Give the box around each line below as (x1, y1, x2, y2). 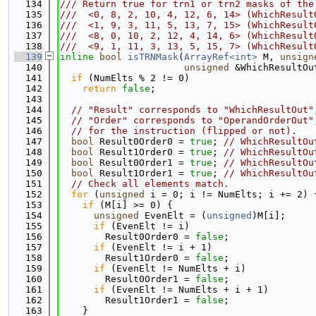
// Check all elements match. (71, 178, 229, 189)
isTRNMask (128, 51, 178, 62)
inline (60, 51, 94, 62)
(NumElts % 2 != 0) (83, 73, 190, 83)
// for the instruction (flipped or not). (71, 126, 297, 136)
